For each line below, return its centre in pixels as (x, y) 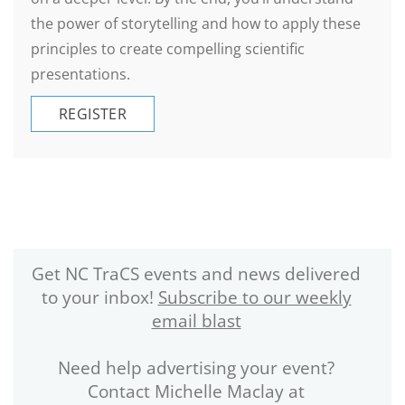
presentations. (80, 74)
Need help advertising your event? (196, 368)
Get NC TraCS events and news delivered (196, 274)
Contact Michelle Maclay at (196, 391)
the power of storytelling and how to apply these (196, 24)
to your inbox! (99, 297)
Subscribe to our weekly (254, 297)
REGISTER (93, 114)
